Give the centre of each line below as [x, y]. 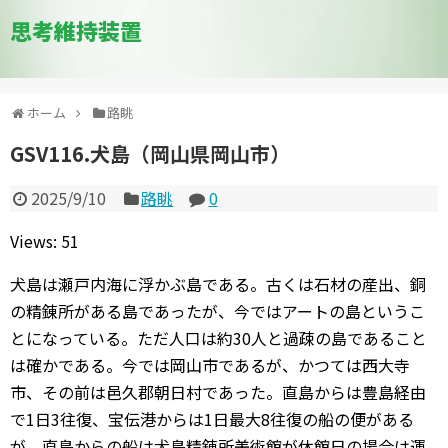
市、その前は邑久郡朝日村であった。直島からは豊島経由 [218, 392]
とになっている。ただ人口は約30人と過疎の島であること [218, 338]
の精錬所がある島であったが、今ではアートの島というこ [217, 311]
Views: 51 [44, 241]
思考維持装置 [76, 30]
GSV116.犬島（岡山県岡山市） [150, 153]
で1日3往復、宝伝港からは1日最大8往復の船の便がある [212, 419]
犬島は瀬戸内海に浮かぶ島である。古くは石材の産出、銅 [218, 284]
